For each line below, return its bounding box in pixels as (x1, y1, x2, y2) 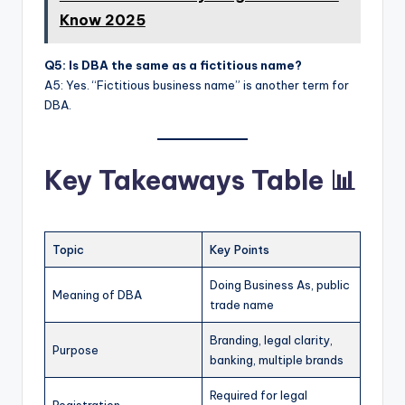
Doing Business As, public (210, 278, 350, 293)
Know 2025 (59, 10, 146, 29)
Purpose (52, 343, 99, 358)
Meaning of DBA (52, 287, 142, 303)
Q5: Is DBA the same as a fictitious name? (44, 58, 302, 73)
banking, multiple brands (210, 353, 344, 368)
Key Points (210, 242, 269, 258)
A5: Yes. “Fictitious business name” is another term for (44, 78, 349, 93)
